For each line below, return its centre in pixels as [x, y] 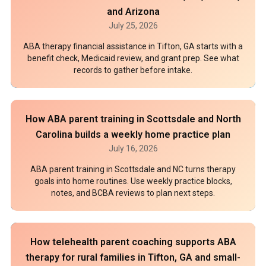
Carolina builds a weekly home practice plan [133, 134]
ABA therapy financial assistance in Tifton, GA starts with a [133, 46]
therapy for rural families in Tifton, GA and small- [133, 257]
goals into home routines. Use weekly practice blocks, [133, 181]
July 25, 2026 [133, 26]
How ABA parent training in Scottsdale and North [133, 119]
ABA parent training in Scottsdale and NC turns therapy [133, 169]
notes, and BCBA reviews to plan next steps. [133, 193]
